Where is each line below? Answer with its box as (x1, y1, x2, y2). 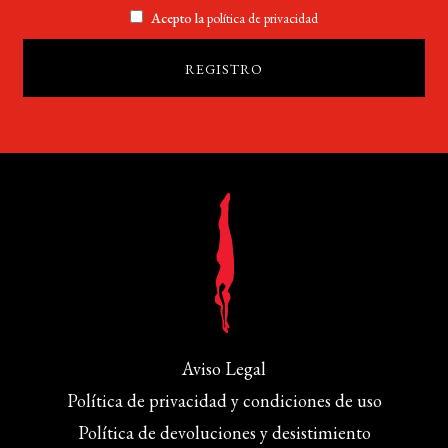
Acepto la (148, 8, 207, 27)
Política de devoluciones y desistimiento (77, 420, 371, 444)
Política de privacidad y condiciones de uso (66, 388, 382, 412)
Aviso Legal (182, 356, 266, 380)
